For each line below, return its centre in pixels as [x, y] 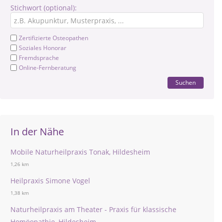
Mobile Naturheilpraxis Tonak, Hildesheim [80, 152]
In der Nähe [37, 132]
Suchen [186, 83]
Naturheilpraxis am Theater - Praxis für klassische [93, 209]
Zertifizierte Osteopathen [54, 38]
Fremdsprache [39, 58]
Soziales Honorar [43, 48]
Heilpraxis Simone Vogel [50, 181]
